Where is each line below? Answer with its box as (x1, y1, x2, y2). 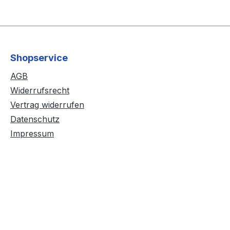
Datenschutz (10, 114, 60, 124)
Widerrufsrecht (10, 85, 69, 95)
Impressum (10, 128, 54, 139)
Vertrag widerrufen (10, 100, 84, 110)
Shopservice (10, 52, 68, 63)
